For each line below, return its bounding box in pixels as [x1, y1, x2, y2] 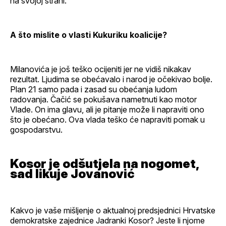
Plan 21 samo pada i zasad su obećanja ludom [10, 84, 177, 94]
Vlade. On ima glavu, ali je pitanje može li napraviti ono [10, 104, 204, 115]
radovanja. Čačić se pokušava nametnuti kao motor [10, 94, 197, 104]
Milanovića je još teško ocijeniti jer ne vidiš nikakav [10, 64, 191, 74]
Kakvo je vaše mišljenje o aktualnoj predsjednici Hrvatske [10, 205, 215, 215]
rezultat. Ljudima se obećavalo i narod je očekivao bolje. [10, 74, 212, 84]
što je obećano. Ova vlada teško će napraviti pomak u [10, 114, 205, 125]
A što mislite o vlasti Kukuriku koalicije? [10, 29, 167, 40]
